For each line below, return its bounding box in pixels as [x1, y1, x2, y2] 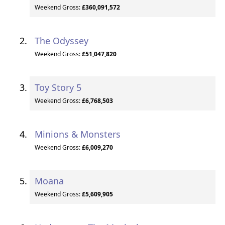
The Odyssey [34, 35, 88, 47]
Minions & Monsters [34, 128, 121, 140]
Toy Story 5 [34, 81, 81, 93]
